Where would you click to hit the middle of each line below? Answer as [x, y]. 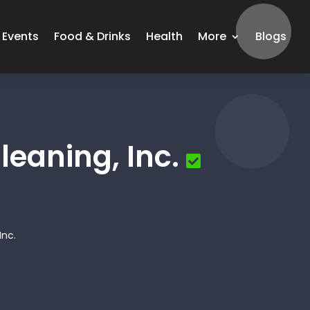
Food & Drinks [93, 36]
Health [165, 36]
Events [21, 36]
